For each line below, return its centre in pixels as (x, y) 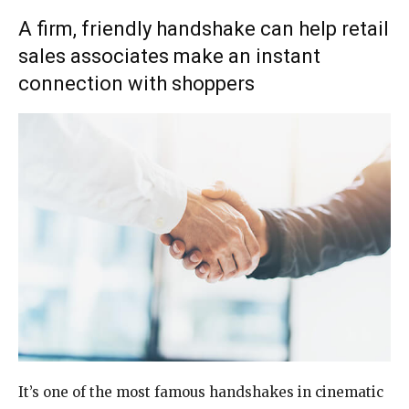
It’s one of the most (86, 392)
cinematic (349, 392)
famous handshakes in (233, 392)
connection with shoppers (136, 84)
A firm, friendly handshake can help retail (204, 29)
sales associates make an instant (169, 56)
